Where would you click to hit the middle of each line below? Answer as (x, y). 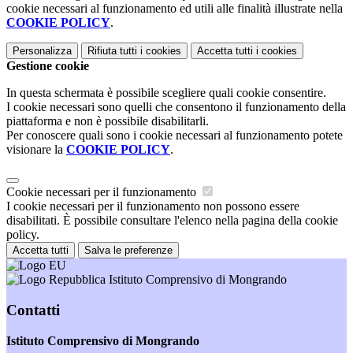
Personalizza (42, 51)
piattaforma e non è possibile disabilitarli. (108, 121)
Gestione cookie (48, 66)
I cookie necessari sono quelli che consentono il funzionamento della (176, 107)
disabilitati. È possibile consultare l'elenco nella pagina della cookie (172, 221)
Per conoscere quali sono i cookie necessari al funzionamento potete (175, 136)
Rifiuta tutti (112, 51)
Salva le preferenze (128, 251)
